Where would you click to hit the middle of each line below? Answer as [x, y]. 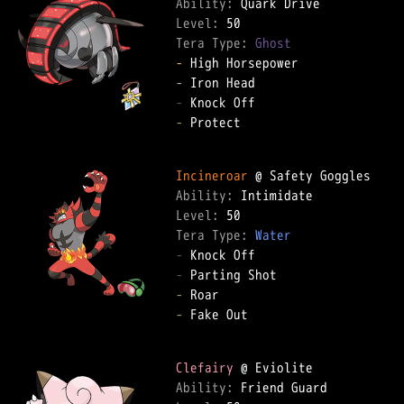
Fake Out [223, 314]
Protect [219, 122]
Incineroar [212, 175]
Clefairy [205, 367]
